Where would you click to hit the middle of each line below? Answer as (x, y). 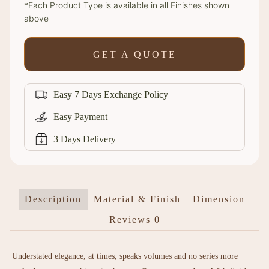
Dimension (219, 199)
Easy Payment (80, 116)
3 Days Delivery (85, 139)
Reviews (131, 219)
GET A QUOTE (134, 54)
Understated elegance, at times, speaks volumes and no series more (125, 256)
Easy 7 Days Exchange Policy (111, 94)
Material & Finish (137, 199)
